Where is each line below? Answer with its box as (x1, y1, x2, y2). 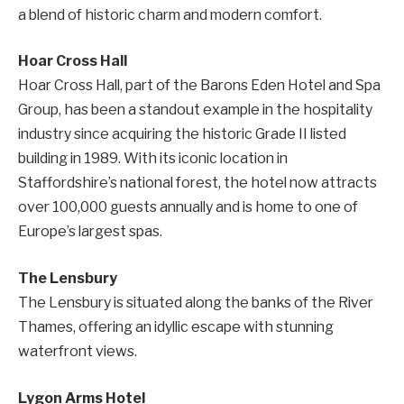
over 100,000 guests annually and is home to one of (18, 198, 358, 216)
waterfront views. (18, 343, 137, 361)
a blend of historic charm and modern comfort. (18, 5, 322, 23)
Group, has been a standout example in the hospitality (18, 101, 372, 119)
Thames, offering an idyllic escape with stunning (18, 318, 334, 336)
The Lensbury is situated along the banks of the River (18, 294, 373, 312)
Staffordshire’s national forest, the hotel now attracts (18, 174, 377, 192)
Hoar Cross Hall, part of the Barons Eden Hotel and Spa (18, 77, 381, 95)
